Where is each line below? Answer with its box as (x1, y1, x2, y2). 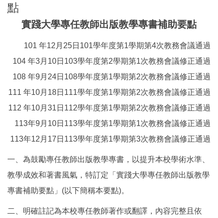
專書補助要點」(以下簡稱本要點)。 (7, 186, 129, 195)
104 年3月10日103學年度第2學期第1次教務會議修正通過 (13, 57, 211, 66)
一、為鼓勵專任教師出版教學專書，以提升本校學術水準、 (7, 155, 210, 164)
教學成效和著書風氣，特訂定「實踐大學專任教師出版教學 (7, 171, 210, 180)
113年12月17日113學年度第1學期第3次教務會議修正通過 (10, 135, 211, 144)
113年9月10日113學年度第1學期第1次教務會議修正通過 (15, 119, 211, 128)
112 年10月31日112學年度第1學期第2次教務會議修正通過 (8, 104, 211, 112)
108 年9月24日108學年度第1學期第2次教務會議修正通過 (13, 73, 211, 81)
